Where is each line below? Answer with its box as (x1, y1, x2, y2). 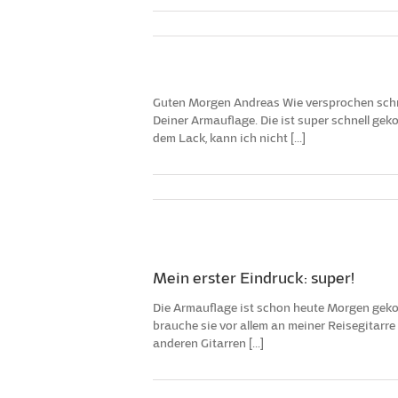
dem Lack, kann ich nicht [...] (153, 130, 306, 146)
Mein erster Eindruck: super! (153, 268, 354, 288)
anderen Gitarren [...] (153, 335, 264, 351)
